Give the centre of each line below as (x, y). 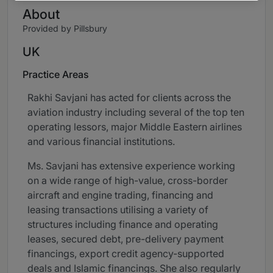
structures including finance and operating (123, 225)
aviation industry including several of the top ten (136, 112)
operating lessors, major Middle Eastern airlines (135, 127)
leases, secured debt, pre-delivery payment (126, 239)
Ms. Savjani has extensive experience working (131, 166)
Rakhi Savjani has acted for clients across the (129, 98)
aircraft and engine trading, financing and (120, 195)
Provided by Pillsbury (65, 29)
